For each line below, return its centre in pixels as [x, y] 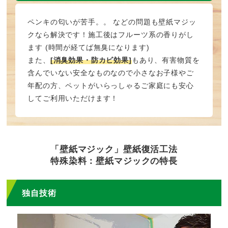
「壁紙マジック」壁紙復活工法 [114, 149]
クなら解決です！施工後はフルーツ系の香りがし [111, 35]
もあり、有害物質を [166, 60]
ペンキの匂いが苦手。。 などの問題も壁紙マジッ [112, 22]
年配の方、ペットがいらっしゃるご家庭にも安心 [111, 86]
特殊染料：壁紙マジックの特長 [114, 161]
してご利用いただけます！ [73, 98]
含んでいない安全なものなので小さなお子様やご [111, 73]
